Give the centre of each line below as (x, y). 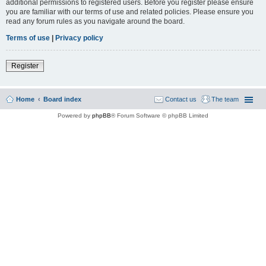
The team (225, 99)
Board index (62, 99)
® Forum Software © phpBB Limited (160, 115)
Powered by (75, 115)
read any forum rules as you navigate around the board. (95, 21)
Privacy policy (79, 38)
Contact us (181, 99)
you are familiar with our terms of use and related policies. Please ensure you (130, 12)
